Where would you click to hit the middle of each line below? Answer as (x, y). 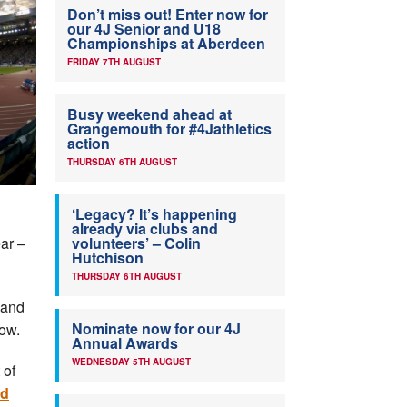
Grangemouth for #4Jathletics (169, 129)
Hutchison (108, 258)
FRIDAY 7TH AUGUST (114, 62)
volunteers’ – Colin (136, 243)
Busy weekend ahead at (149, 114)
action (89, 144)
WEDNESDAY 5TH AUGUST (131, 362)
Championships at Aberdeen (166, 44)
